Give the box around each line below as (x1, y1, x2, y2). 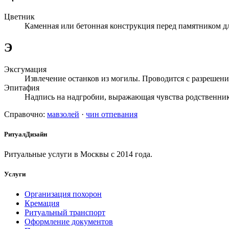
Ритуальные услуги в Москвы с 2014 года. (4, 149, 152, 158)
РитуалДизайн (4, 130, 47, 138)
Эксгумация (4, 64, 47, 74)
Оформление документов (25, 217, 113, 226)
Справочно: (4, 109, 45, 119)
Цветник (4, 12, 35, 21)
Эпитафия (4, 83, 39, 92)
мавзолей (47, 109, 79, 119)
